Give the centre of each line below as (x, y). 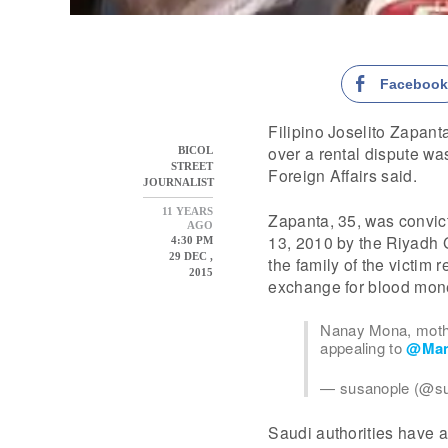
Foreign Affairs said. (342, 174)
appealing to (363, 347)
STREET (192, 165)
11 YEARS (188, 210)
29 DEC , (190, 255)
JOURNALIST (179, 181)
